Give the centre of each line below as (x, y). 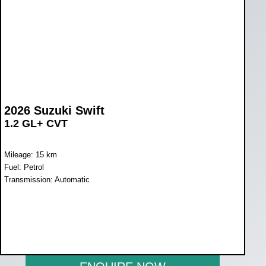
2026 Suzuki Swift (54, 110)
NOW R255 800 (46, 237)
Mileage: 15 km (31, 154)
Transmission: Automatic (47, 179)
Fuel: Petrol (24, 167)
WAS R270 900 (38, 223)
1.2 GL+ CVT (36, 123)
